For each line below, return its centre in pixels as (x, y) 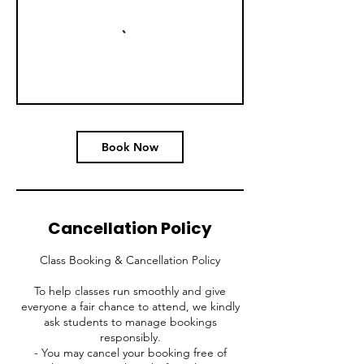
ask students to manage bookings (130, 322)
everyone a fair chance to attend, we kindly (130, 306)
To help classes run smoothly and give (130, 291)
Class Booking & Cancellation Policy (130, 260)
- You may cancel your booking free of (130, 353)
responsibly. (130, 337)
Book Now (130, 147)
